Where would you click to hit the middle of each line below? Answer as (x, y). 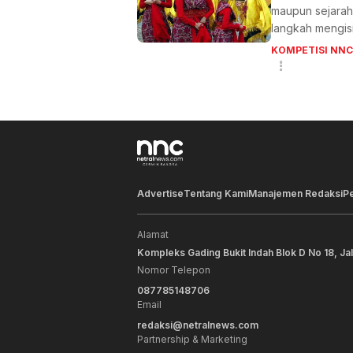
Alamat (153, 234)
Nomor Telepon (174, 269)
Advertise (160, 193)
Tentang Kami (216, 193)
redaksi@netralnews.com (198, 325)
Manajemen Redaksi (295, 193)
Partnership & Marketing (192, 339)
